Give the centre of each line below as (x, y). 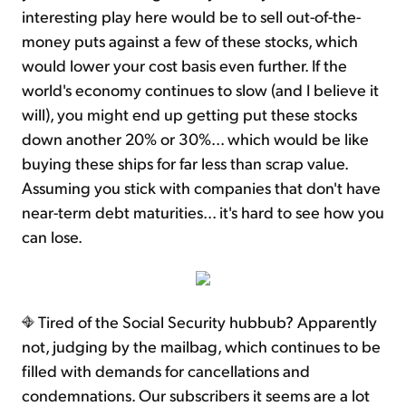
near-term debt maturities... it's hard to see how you (203, 212)
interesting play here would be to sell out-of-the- (191, 16)
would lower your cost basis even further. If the (184, 65)
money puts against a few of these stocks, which (190, 41)
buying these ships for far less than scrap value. (185, 163)
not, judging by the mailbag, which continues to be (201, 346)
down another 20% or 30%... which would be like (195, 139)
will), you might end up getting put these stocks (189, 114)
